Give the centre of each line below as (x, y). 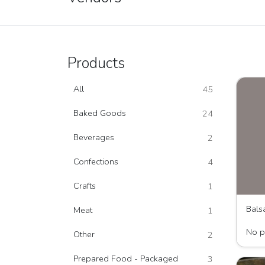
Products (96, 63)
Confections (96, 161)
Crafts (85, 186)
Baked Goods (100, 113)
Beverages (94, 137)
